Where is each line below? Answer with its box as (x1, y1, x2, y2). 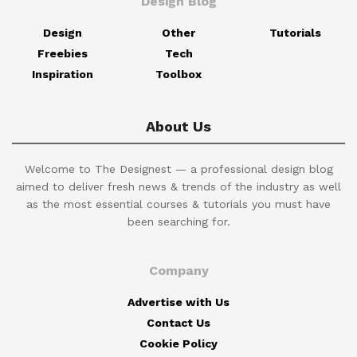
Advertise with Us (127, 295, 229, 308)
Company (148, 262, 209, 278)
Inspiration (31, 67, 93, 80)
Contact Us (147, 316, 210, 329)
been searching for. (127, 214, 230, 228)
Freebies (37, 46, 88, 60)
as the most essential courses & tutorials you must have (26, 197, 331, 210)
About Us (146, 117, 211, 135)
